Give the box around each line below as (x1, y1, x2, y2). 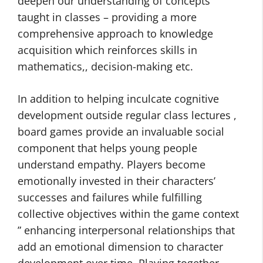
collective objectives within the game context (18, 207, 239, 221)
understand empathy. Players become (18, 157, 205, 171)
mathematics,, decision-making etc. (18, 59, 193, 73)
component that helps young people (18, 141, 197, 155)
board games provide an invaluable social (18, 124, 224, 139)
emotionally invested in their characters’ (18, 174, 215, 188)
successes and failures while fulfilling (18, 190, 202, 204)
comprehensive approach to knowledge (18, 26, 213, 41)
